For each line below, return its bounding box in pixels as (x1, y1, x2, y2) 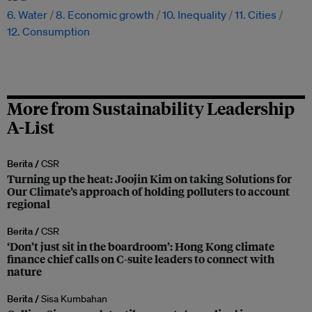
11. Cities (235, 8, 276, 22)
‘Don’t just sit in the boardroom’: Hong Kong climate (7, 238, 274, 255)
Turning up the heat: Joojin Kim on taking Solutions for (7, 171, 292, 187)
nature (7, 263, 42, 280)
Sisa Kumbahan (41, 292, 107, 306)
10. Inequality (162, 8, 226, 22)
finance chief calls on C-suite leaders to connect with (7, 251, 274, 267)
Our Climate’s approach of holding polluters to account (7, 183, 290, 200)
